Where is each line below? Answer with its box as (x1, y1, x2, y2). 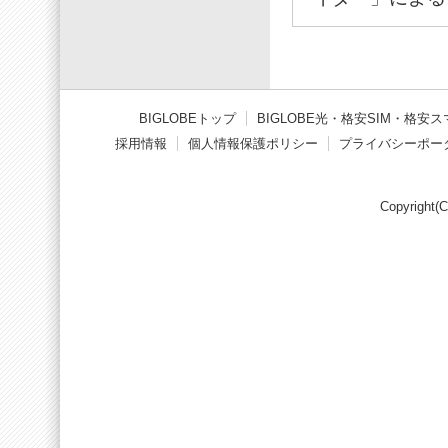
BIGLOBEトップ (138, 111, 236, 126)
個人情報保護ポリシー (187, 135, 318, 151)
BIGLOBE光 (256, 111, 328, 126)
